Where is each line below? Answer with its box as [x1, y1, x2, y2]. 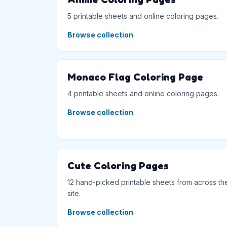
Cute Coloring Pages [67, 159, 169, 172]
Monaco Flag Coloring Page [67, 70, 203, 83]
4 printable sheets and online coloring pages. [67, 89, 219, 98]
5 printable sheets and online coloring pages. [67, 11, 218, 20]
